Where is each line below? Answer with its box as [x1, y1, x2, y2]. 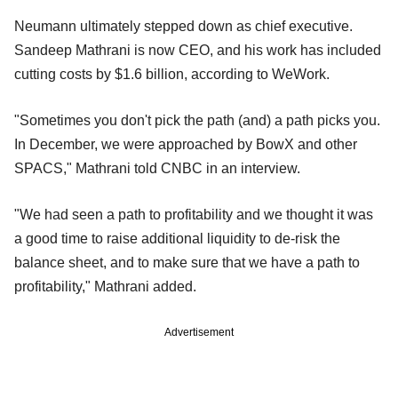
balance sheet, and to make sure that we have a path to [14, 254, 360, 270]
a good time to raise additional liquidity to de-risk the [14, 230, 340, 246]
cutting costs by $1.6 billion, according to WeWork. [14, 66, 330, 82]
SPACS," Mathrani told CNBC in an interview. [14, 160, 300, 176]
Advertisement [164, 325, 234, 338]
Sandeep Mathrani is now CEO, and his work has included [14, 42, 381, 58]
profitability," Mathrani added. [14, 278, 196, 294]
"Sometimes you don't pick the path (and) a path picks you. [14, 112, 380, 128]
